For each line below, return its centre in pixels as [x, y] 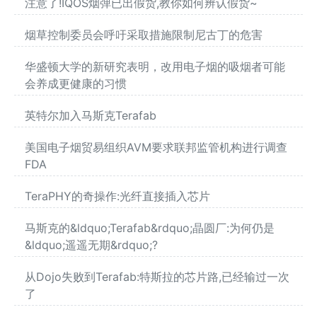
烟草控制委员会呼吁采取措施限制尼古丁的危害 [144, 35]
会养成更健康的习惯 [76, 84]
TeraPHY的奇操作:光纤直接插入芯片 [117, 196]
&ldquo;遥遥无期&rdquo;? [91, 245]
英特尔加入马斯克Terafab [91, 116]
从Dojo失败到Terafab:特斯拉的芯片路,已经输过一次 [157, 277]
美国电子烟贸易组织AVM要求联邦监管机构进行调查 [156, 148]
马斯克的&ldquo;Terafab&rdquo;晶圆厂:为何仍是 [150, 228]
